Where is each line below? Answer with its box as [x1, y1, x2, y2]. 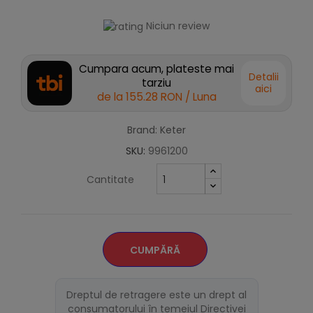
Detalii [248, 70, 279, 85]
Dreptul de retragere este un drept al [66, 288, 247, 303]
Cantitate [87, 173, 134, 187]
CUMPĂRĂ [129, 243, 180, 258]
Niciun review [146, 19, 210, 33]
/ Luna [184, 89, 217, 105]
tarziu [142, 75, 171, 91]
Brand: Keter [127, 123, 186, 138]
